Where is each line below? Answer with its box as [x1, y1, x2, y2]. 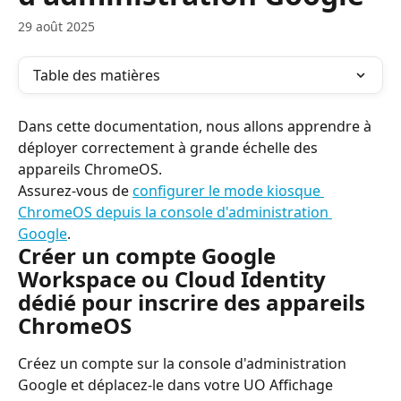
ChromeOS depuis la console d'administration [18, 202, 332, 222]
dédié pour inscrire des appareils [18, 287, 371, 317]
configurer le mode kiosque [132, 181, 324, 200]
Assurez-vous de [18, 181, 132, 200]
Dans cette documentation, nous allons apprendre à [18, 116, 375, 136]
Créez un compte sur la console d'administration [18, 354, 350, 373]
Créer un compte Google [18, 241, 281, 270]
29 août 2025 [18, 18, 95, 35]
